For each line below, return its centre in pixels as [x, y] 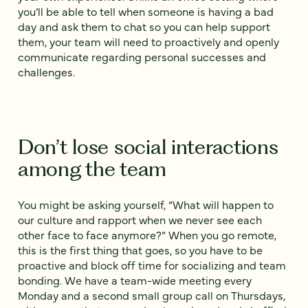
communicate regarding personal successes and [142, 56]
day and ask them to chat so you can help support [144, 26]
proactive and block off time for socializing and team [152, 264]
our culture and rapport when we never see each [140, 219]
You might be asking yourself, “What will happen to [146, 204]
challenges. [46, 71]
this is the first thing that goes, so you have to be [140, 249]
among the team [92, 168]
